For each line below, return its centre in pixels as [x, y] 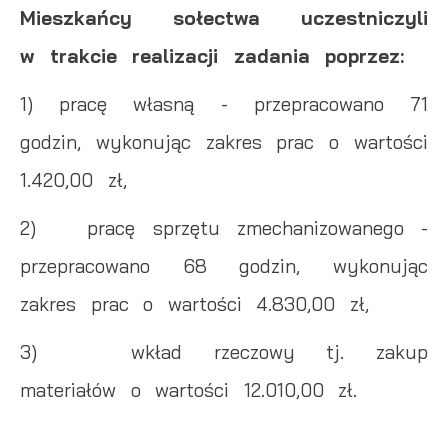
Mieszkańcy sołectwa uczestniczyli [224, 18]
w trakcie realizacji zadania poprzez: [212, 56]
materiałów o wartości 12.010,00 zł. [189, 390]
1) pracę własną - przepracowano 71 [224, 104]
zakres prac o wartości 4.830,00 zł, [195, 304]
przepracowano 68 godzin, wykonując [224, 266]
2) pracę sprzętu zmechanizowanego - [224, 228]
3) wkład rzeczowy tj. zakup [224, 352]
